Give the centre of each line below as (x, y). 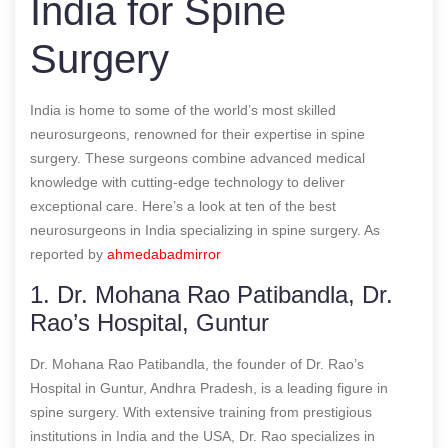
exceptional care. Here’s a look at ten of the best (183, 205)
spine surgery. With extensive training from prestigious (201, 411)
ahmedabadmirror (164, 253)
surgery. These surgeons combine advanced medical (197, 157)
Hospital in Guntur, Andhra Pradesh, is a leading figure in (209, 387)
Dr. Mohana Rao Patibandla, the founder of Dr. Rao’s (197, 363)
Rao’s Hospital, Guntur (149, 322)
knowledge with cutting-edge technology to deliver (187, 181)
